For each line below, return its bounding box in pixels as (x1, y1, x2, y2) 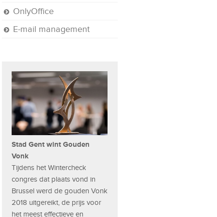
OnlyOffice (13, 6, 54, 16)
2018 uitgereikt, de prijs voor (12, 199, 102, 207)
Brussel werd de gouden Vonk (12, 187, 108, 195)
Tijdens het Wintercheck (12, 164, 87, 172)
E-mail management (13, 24, 90, 34)
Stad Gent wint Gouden (12, 140, 90, 149)
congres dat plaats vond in (12, 175, 96, 184)
